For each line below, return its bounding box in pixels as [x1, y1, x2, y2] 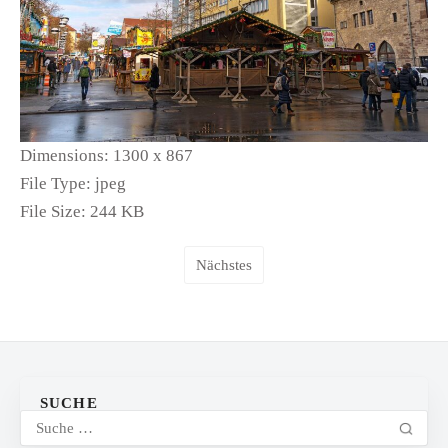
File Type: [20, 174, 91, 194]
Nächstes [196, 257, 252, 274]
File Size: [20, 202, 86, 222]
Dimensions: [20, 146, 109, 166]
